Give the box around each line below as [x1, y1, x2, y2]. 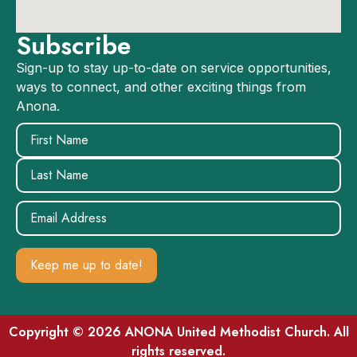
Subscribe [16, 26, 131, 64]
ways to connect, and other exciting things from [16, 78, 306, 95]
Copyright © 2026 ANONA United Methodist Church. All [8, 322, 349, 341]
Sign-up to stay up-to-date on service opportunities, [16, 59, 331, 76]
